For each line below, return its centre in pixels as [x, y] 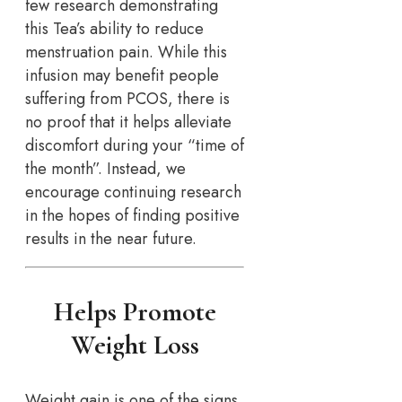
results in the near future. [111, 238]
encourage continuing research [133, 192]
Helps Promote [135, 311]
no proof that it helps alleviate [128, 122]
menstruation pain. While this [126, 52]
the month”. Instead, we [105, 168]
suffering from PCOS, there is [127, 98]
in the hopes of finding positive [132, 215]
